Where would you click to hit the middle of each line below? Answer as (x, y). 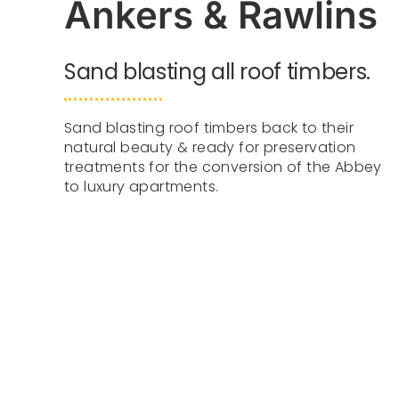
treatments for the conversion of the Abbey (223, 167)
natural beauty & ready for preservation (210, 147)
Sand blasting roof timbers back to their (208, 128)
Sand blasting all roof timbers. (217, 72)
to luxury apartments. (141, 187)
